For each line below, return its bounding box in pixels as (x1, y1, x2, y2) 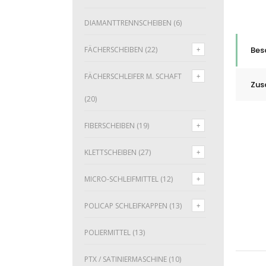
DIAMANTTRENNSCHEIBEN (84, 18, 172, 28)
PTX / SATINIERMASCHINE (84, 254, 167, 264)
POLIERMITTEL (84, 227, 131, 237)
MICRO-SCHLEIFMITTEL (84, 174, 159, 184)
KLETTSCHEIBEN (84, 147, 137, 157)
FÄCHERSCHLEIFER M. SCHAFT (84, 71, 182, 81)
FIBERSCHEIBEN (84, 121, 135, 131)
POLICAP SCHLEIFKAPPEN (84, 201, 167, 211)
